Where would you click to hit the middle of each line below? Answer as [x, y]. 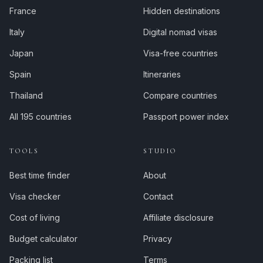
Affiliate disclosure [178, 218]
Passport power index [186, 117]
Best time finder [40, 175]
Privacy [158, 239]
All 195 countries [41, 117]
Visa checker [35, 196]
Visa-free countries [181, 53]
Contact [158, 196]
